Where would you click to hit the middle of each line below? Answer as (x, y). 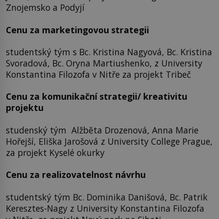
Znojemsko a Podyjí (45, 8)
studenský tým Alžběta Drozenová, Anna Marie (102, 130)
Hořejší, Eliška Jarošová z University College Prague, (109, 141)
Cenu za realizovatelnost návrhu (76, 175)
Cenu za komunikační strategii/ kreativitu (97, 97)
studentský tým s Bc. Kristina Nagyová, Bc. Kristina (109, 52)
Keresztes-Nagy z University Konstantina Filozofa (105, 208)
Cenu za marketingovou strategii (77, 30)
